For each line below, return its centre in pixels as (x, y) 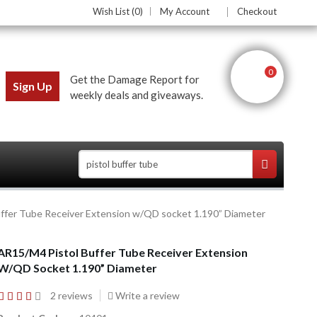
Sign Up (33, 86)
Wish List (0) (118, 11)
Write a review (146, 295)
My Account (185, 11)
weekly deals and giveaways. (137, 95)
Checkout (257, 11)
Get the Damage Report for (135, 79)
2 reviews (71, 295)
